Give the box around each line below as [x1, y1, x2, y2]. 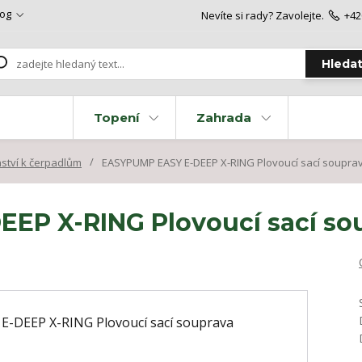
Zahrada [196, 110, 251, 126]
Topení [94, 110, 139, 126]
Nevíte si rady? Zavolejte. [200, 8, 324, 23]
